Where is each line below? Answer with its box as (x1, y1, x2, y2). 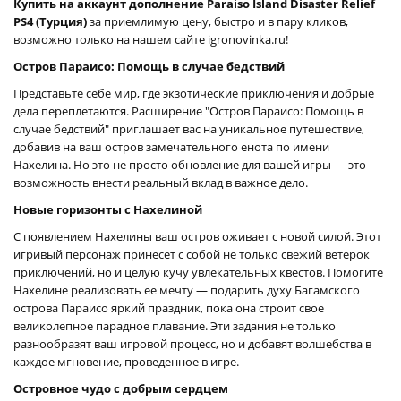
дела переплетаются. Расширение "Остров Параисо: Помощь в (13, 102, 363, 119)
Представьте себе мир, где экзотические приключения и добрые (13, 84, 374, 101)
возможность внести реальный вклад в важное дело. (13, 174, 308, 191)
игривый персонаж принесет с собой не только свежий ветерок (13, 245, 370, 262)
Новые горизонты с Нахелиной (13, 200, 202, 218)
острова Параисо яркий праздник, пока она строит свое (13, 299, 324, 316)
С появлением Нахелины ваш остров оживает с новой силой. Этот (13, 227, 381, 244)
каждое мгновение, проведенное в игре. (13, 353, 239, 370)
